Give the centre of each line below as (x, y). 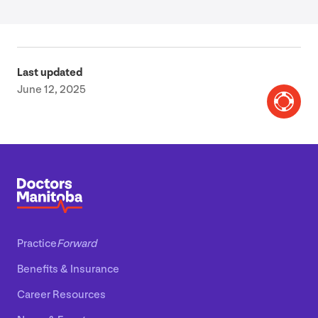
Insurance (94, 270)
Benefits (39, 270)
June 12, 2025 (51, 90)
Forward (77, 244)
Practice (37, 244)
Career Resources (61, 295)
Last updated (50, 73)
